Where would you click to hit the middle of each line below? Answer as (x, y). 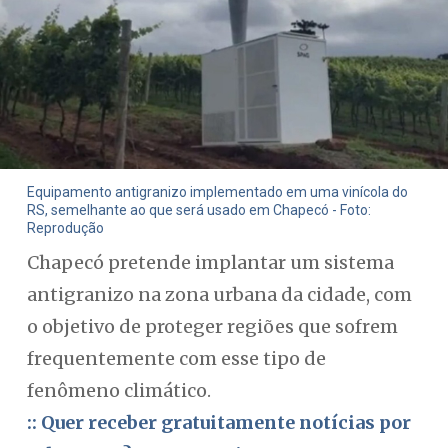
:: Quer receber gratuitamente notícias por (218, 422)
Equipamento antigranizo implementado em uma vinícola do (217, 191)
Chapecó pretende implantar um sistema (210, 262)
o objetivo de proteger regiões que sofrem (212, 326)
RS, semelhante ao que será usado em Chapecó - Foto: (198, 209)
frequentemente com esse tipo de (176, 358)
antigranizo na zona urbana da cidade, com (219, 294)
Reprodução (65, 227)
